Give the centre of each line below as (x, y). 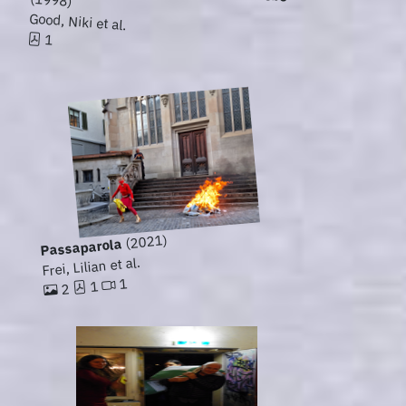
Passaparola (81, 247)
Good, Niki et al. (77, 22)
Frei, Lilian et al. (91, 266)
